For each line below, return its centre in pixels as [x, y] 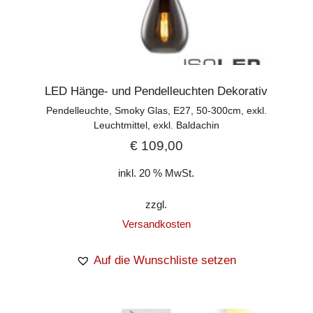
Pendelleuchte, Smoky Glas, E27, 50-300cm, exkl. [156, 110]
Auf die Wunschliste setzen [165, 260]
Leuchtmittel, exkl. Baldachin [156, 125]
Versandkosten [156, 224]
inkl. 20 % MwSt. [156, 173]
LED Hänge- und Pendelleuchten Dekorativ [156, 91]
